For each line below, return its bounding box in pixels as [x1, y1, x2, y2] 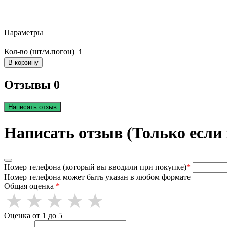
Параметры [4, 28, 43, 37]
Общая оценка [4, 182, 56, 191]
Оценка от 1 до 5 [4, 211, 62, 220]
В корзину [8, 59, 39, 67]
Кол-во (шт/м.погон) [4, 47, 74, 56]
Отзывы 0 [4, 78, 60, 92]
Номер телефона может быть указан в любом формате [4, 173, 191, 182]
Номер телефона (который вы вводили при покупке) [4, 163, 186, 172]
